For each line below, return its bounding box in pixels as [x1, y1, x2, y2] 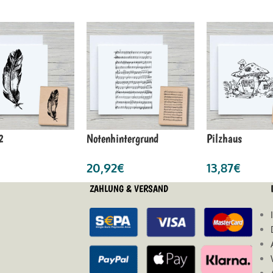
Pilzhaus [206, 130, 242, 146]
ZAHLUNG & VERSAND [89, 182, 168, 194]
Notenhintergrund [86, 130, 158, 146]
